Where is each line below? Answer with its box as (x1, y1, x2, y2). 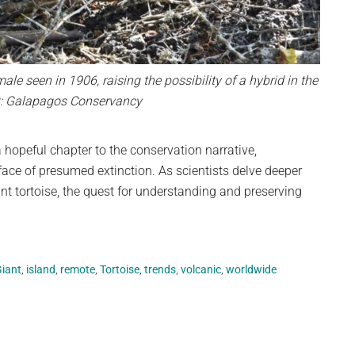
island (26, 262, 55, 276)
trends (144, 262, 176, 276)
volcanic (181, 262, 221, 276)
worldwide (226, 262, 277, 276)
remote (60, 262, 95, 276)
